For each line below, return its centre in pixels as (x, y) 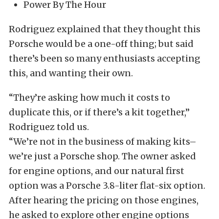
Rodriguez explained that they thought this (105, 29)
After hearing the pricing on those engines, (104, 200)
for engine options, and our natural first (97, 171)
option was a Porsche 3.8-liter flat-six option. (107, 186)
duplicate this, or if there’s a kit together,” (99, 112)
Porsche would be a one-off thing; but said (101, 44)
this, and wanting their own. (71, 73)
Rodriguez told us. (49, 127)
